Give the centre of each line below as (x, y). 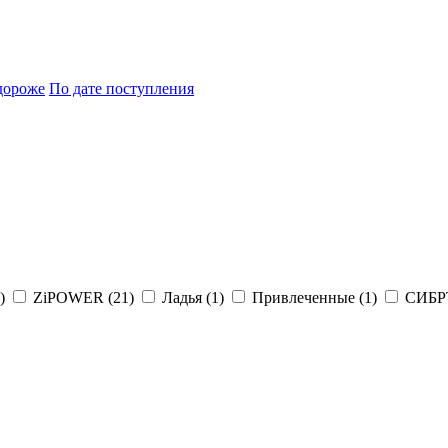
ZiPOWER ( (73, 297)
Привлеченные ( (308, 297)
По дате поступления (121, 88)
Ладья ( (186, 297)
